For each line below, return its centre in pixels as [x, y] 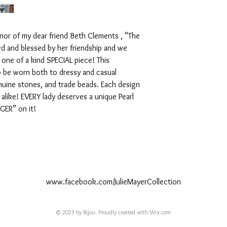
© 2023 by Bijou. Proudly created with [103, 212]
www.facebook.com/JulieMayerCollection [113, 182]
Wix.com [160, 212]
